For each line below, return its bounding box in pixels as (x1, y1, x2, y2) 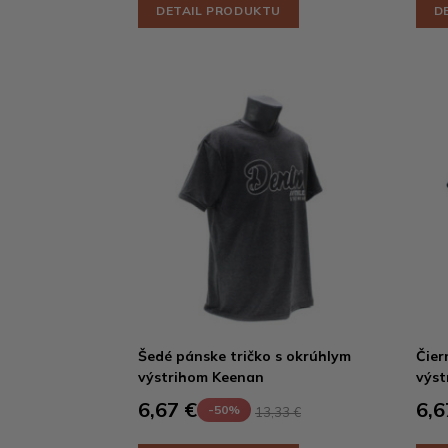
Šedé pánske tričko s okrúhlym (138, 347, 351, 365)
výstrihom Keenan (138, 368, 264, 386)
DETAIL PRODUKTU (156, 3, 281, 18)
